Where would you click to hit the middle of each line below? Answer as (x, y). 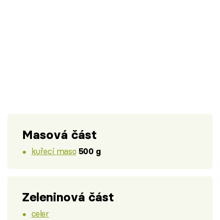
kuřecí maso (54, 151)
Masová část (59, 135)
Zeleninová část (68, 197)
